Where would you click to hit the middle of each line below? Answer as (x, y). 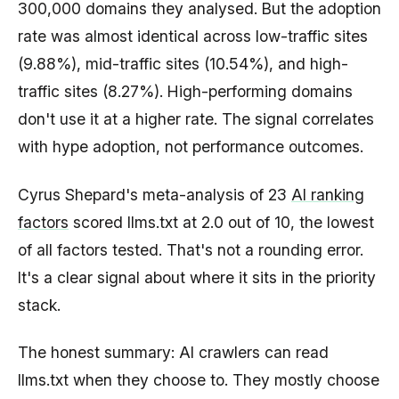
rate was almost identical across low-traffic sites (193, 37)
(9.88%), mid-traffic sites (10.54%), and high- (183, 64)
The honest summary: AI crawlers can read (173, 353)
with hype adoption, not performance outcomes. (191, 147)
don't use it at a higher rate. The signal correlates (196, 119)
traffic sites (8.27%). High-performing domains (185, 92)
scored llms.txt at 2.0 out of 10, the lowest (221, 222)
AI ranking (328, 194)
